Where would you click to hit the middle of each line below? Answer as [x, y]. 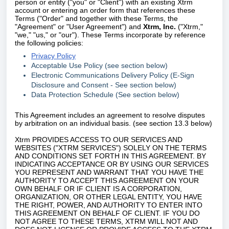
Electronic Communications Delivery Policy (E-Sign [113, 75]
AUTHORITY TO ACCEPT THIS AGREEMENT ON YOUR [107, 180]
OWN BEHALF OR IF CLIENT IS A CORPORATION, [98, 189]
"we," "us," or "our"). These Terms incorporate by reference [110, 35]
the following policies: [49, 43]
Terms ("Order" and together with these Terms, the [96, 18]
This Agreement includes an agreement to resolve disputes [110, 115]
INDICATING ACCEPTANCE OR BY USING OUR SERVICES [112, 164]
